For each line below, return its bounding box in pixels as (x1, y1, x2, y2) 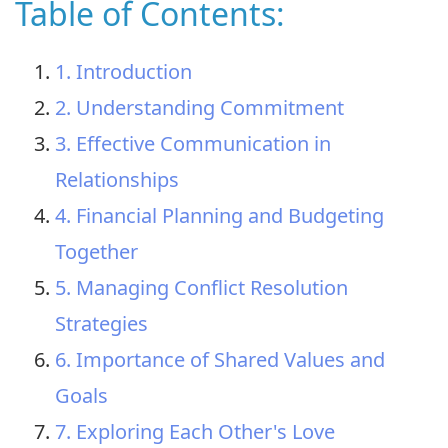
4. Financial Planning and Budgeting (55, 201, 384, 229)
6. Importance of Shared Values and (55, 345, 385, 373)
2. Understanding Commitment (55, 93, 344, 121)
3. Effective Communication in (55, 129, 331, 157)
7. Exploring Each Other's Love (55, 417, 335, 445)
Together (55, 237, 138, 265)
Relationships (55, 165, 179, 193)
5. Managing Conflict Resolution (55, 273, 348, 301)
